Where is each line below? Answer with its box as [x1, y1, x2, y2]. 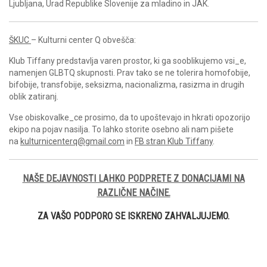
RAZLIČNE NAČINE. [97, 187, 170, 199]
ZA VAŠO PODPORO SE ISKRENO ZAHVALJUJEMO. [38, 210, 229, 222]
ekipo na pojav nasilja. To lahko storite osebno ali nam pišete [9, 125, 234, 135]
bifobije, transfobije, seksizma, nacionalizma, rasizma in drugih [9, 80, 244, 90]
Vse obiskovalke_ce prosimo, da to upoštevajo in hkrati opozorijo [9, 113, 250, 123]
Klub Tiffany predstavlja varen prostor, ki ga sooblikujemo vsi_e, [9, 56, 246, 66]
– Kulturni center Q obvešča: [31, 35, 136, 45]
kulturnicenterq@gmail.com [20, 136, 125, 147]
